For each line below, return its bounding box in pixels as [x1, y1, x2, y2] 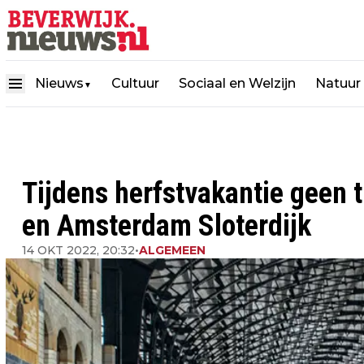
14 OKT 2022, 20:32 [22, 243, 135, 258]
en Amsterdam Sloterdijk [22, 209, 311, 243]
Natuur [315, 75, 361, 91]
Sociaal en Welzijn [179, 75, 296, 91]
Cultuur [111, 75, 159, 91]
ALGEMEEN [139, 243, 206, 258]
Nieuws [35, 75, 84, 91]
